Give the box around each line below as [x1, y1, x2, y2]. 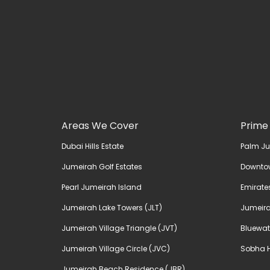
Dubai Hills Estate [61, 141, 124, 151]
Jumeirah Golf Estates [61, 162, 142, 172]
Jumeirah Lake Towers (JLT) [61, 202, 162, 213]
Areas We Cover [61, 119, 139, 133]
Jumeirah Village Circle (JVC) [61, 243, 170, 254]
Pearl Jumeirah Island [61, 182, 142, 192]
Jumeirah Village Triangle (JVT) [61, 223, 177, 233]
